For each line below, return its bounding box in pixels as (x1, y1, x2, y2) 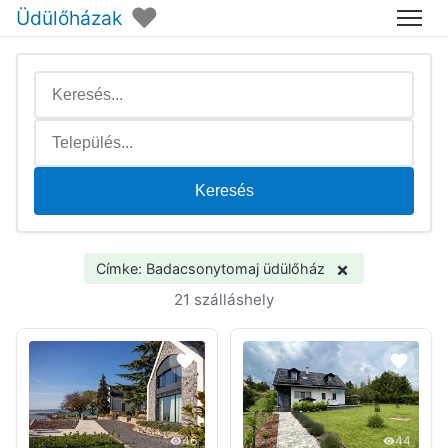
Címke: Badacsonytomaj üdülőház (95, 260, 325, 277)
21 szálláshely (174, 290, 274, 309)
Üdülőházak (16, 5, 122, 30)
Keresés (194, 182, 254, 199)
